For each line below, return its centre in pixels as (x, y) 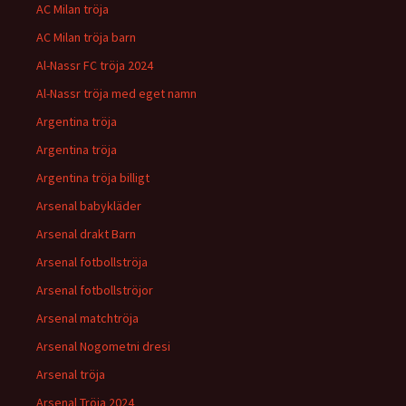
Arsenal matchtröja (87, 318)
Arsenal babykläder (89, 206)
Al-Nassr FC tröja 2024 (95, 65)
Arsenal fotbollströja (92, 262)
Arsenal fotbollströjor (95, 290)
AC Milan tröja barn (86, 37)
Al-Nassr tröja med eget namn (116, 93)
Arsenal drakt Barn (86, 234)
